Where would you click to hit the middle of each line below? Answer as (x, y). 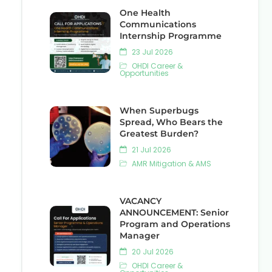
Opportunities (144, 73)
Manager (140, 236)
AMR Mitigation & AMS (171, 164)
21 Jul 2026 (151, 150)
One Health (145, 13)
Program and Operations (175, 224)
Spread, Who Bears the (171, 122)
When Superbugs (159, 110)
